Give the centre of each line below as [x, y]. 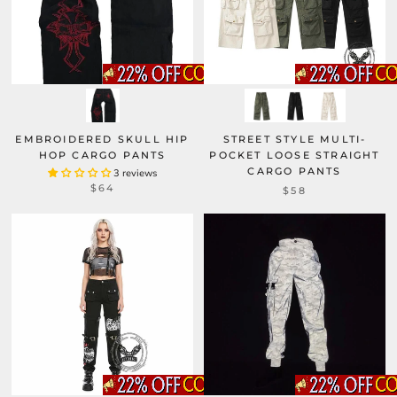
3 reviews [135, 173]
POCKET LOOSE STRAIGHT [295, 155]
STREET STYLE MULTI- [295, 139]
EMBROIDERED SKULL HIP [102, 139]
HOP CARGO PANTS [102, 155]
